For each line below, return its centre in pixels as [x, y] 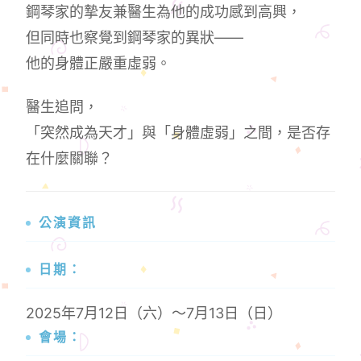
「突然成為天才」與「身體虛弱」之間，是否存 [178, 132]
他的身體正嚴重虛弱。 [99, 64]
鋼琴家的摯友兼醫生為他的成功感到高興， [164, 12]
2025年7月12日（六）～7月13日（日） [154, 313]
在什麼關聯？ [70, 158]
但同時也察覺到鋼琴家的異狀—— [135, 38]
